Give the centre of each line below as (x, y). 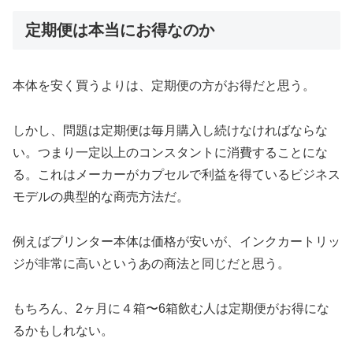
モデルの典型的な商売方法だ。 (101, 197)
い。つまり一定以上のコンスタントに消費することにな (170, 152)
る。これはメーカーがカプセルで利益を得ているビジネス (176, 175)
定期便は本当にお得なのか (120, 30)
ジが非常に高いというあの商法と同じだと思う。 (151, 263)
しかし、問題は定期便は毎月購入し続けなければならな (170, 130)
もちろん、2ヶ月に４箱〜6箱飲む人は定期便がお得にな (171, 308)
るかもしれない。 (63, 330)
